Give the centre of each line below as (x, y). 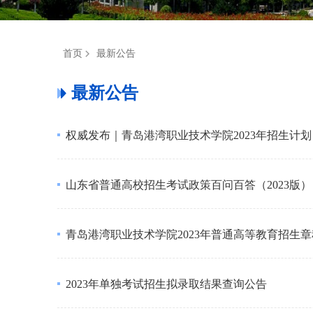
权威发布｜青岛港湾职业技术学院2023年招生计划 (189, 135)
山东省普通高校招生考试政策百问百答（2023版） (189, 185)
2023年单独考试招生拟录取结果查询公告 (166, 284)
